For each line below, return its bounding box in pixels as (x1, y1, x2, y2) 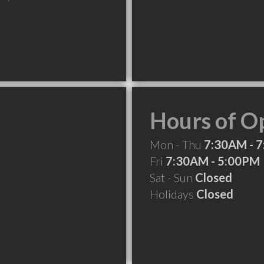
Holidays (150, 187, 196, 201)
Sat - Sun (150, 170, 195, 184)
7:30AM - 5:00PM (166, 154, 260, 168)
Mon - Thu (150, 137, 204, 151)
